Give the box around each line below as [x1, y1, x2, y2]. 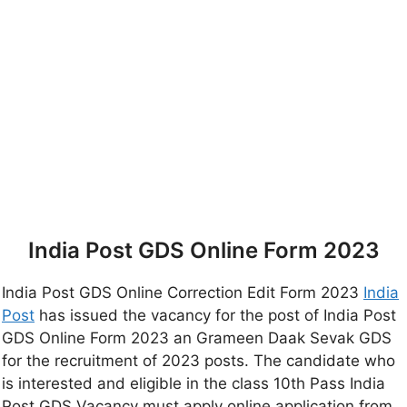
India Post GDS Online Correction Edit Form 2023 [2, 283, 363, 303]
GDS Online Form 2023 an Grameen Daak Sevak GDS [2, 329, 392, 348]
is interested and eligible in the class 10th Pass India [2, 374, 385, 393]
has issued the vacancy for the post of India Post [35, 306, 396, 325]
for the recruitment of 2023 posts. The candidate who [2, 352, 395, 371]
